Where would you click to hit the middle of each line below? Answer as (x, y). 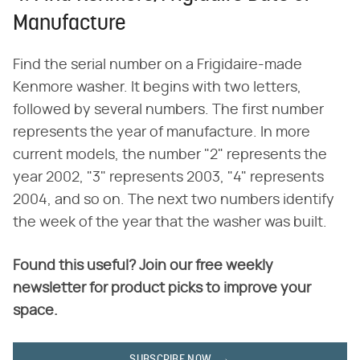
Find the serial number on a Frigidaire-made (157, 65)
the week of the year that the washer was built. (170, 222)
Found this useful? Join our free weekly (143, 266)
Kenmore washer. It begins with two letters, (157, 87)
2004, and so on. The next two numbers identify (174, 200)
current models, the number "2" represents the (170, 155)
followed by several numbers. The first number (168, 110)
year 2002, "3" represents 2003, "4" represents (168, 177)
